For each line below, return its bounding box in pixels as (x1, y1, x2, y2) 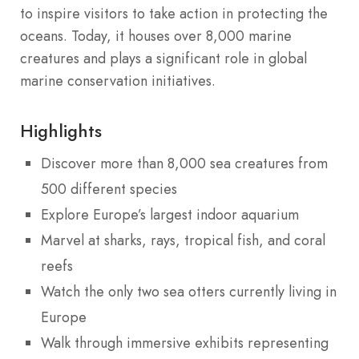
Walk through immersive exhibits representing (41, 332, 329, 353)
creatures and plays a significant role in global (20, 47, 307, 69)
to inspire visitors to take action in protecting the (20, 2, 328, 24)
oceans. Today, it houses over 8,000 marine (20, 25, 292, 46)
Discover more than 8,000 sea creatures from (41, 152, 328, 174)
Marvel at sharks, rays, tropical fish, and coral (41, 229, 325, 251)
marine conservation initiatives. (20, 70, 216, 91)
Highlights (20, 117, 102, 143)
